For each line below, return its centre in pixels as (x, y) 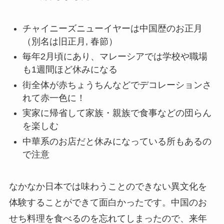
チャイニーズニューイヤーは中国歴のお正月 (112, 28)
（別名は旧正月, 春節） (70, 41)
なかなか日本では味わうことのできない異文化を (108, 187)
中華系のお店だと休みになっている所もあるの (117, 141)
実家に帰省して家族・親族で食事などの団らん (117, 113)
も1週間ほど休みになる (70, 70)
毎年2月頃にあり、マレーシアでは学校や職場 (115, 57)
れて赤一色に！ (54, 98)
